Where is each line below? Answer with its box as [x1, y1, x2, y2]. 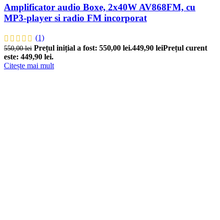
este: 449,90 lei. [4, 52, 54, 61]
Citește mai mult [4, 61, 54, 70]
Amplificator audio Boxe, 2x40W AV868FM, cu [4, 1, 195, 12]
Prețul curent [163, 43, 207, 52]
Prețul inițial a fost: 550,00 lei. [34, 43, 132, 52]
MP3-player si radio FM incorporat [4, 12, 147, 23]
